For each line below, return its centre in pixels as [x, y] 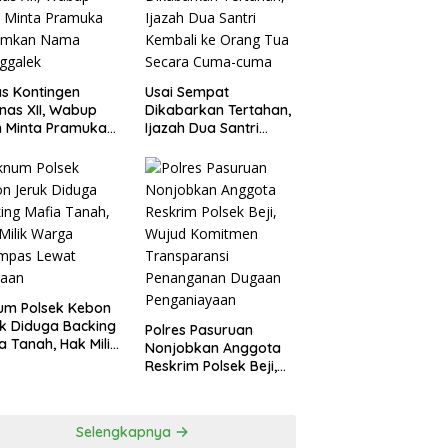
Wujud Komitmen [201, 384]
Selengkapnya [126, 432]
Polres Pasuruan [198, 330]
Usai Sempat [186, 92]
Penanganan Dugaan [215, 420]
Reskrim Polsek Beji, [210, 366]
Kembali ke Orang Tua [219, 146]
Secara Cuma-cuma [211, 164]
